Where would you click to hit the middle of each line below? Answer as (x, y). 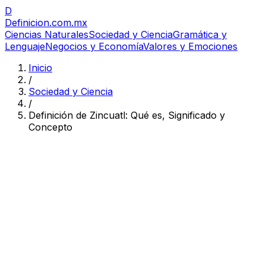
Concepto (50, 127)
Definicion (27, 23)
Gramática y (200, 34)
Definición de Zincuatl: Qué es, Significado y (127, 115)
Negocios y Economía (94, 46)
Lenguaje (25, 46)
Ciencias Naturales (47, 34)
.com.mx (68, 23)
